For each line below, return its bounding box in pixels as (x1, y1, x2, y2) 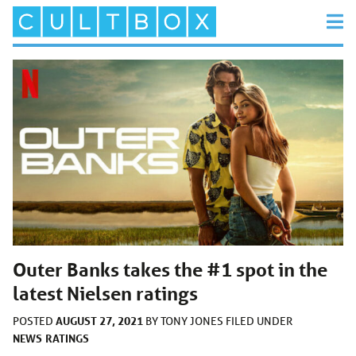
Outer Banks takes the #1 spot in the (13, 257, 327, 281)
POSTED (13, 313, 56, 328)
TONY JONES (161, 313, 226, 328)
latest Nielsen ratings (13, 281, 198, 305)
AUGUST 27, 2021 (56, 312, 143, 328)
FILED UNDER (226, 313, 292, 328)
